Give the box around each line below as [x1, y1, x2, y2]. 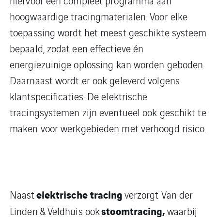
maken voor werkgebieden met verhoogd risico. [10, 121, 206, 135]
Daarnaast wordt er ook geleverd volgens [10, 73, 180, 87]
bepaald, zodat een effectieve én [10, 41, 144, 55]
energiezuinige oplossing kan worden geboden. [10, 57, 205, 71]
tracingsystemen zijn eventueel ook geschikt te [10, 105, 206, 119]
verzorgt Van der [123, 187, 193, 201]
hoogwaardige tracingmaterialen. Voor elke [10, 9, 188, 23]
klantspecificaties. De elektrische [10, 89, 148, 103]
